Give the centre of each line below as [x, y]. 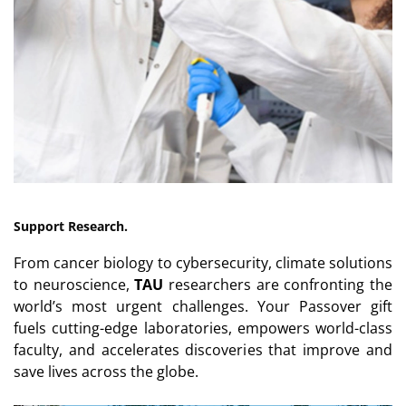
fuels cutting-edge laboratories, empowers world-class [203, 328]
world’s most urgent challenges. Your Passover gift [203, 306]
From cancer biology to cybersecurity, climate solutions [203, 262]
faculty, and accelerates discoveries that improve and [203, 349]
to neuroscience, [74, 284]
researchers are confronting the [278, 284]
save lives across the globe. [106, 371]
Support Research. [71, 226]
